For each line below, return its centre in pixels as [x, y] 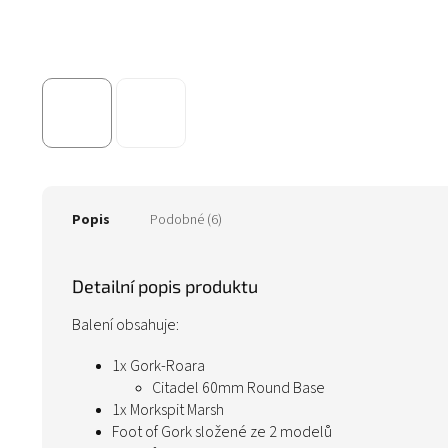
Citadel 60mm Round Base [238, 388]
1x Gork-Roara [158, 366]
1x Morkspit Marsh [168, 410]
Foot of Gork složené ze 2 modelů [222, 432]
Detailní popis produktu [165, 286]
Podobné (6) [186, 220]
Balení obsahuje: [125, 325]
